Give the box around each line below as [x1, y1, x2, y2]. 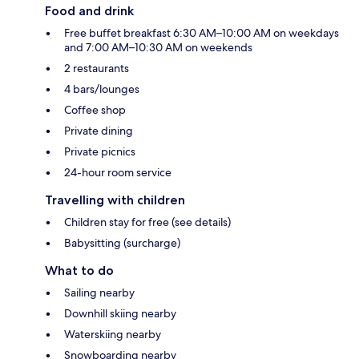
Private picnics [64, 143, 135, 159]
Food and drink [45, 2, 134, 18]
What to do [45, 262, 114, 278]
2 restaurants [64, 60, 129, 75]
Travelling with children [45, 192, 185, 208]
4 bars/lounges [64, 81, 139, 96]
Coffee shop [64, 102, 126, 117]
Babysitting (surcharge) [64, 235, 180, 250]
